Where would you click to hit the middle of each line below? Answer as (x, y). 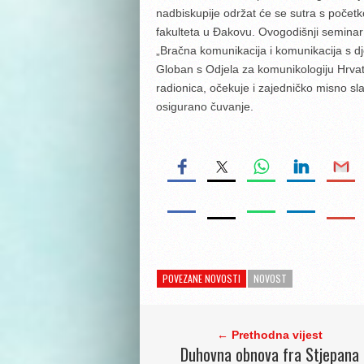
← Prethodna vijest (270, 335)
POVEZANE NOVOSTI (201, 278)
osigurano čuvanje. (205, 106)
